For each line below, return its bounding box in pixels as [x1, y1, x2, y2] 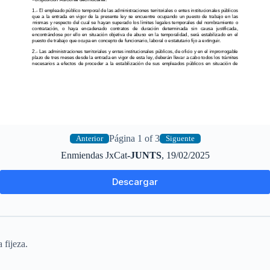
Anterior [75, 134, 103, 143]
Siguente [165, 134, 195, 143]
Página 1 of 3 [108, 133, 160, 144]
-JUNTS [127, 150, 162, 161]
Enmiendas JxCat [60, 150, 127, 161]
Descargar [112, 176, 158, 188]
